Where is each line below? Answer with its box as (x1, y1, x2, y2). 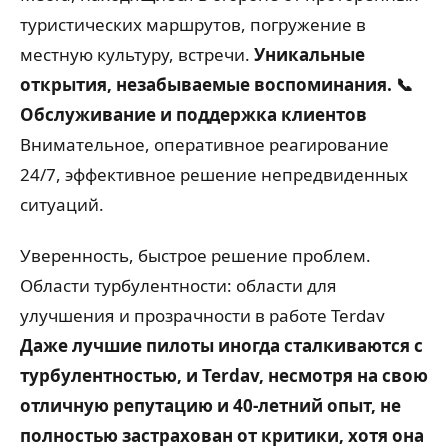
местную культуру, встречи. (20, 42, 254, 66)
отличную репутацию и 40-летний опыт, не (20, 393, 401, 417)
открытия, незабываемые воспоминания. (20, 72, 392, 96)
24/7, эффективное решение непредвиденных (20, 162, 408, 186)
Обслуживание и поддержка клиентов (20, 102, 367, 126)
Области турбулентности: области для (20, 273, 337, 297)
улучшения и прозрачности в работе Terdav (20, 303, 385, 327)
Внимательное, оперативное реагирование (20, 132, 389, 156)
